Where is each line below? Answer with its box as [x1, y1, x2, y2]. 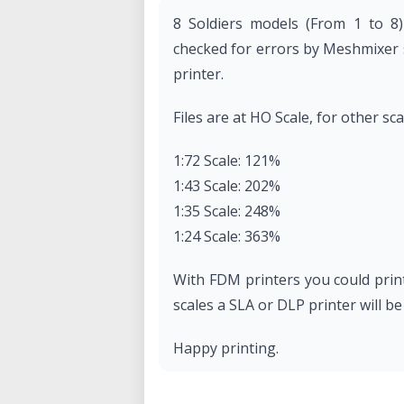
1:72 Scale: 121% [173, 151, 280, 170]
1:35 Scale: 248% [173, 201, 280, 221]
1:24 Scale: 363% [173, 226, 280, 246]
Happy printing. [173, 338, 279, 358]
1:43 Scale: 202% [173, 176, 280, 196]
